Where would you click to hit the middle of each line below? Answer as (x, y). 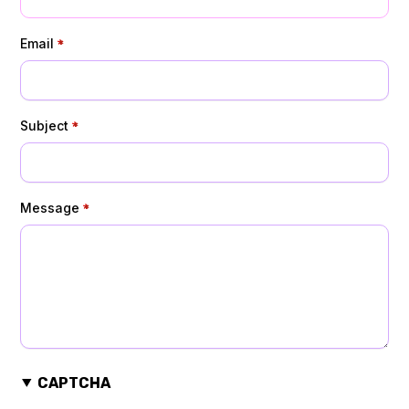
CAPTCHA (73, 383)
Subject (44, 125)
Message (50, 207)
